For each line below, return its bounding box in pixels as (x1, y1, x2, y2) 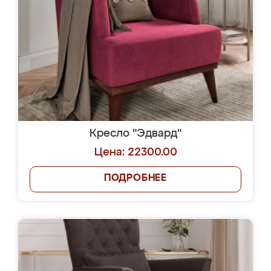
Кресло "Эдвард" (90, 128, 181, 139)
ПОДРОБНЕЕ (103, 174, 168, 183)
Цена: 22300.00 (94, 147, 177, 158)
